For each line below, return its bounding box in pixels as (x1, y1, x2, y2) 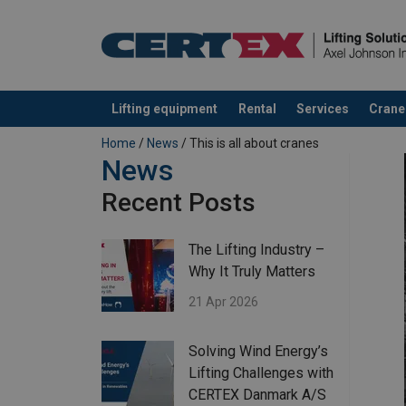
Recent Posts (101, 188, 256, 218)
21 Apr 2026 (188, 295, 258, 310)
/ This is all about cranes (179, 136, 319, 151)
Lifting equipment (111, 101, 218, 116)
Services (295, 101, 349, 116)
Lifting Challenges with (188, 364, 333, 382)
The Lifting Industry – (188, 241, 324, 259)
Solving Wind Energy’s (188, 343, 328, 361)
